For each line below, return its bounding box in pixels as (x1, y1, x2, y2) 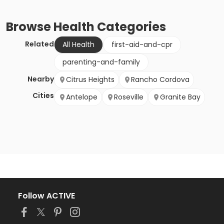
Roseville (114, 92, 143, 102)
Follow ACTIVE (18, 190, 75, 202)
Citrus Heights (66, 74, 114, 85)
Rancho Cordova (131, 74, 189, 85)
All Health (62, 39, 94, 50)
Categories (94, 18, 166, 35)
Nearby (27, 74, 54, 84)
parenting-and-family (62, 57, 140, 67)
